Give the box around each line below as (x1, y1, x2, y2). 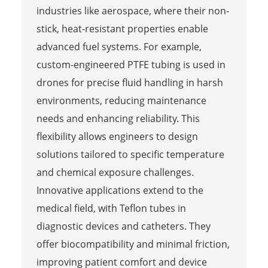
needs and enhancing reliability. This (36, 111, 200, 125)
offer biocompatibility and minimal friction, (36, 237, 230, 251)
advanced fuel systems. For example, (36, 39, 202, 53)
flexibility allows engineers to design (36, 129, 198, 143)
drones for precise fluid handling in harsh (36, 75, 223, 89)
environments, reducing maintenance (36, 93, 206, 107)
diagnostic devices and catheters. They (36, 219, 211, 233)
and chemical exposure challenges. (36, 165, 194, 179)
